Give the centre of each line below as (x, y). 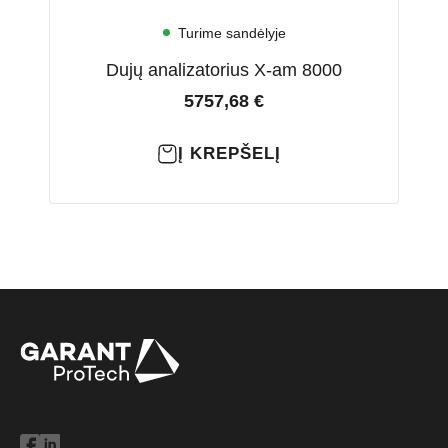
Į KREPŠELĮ (229, 154)
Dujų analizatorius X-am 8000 (224, 70)
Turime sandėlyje (231, 32)
